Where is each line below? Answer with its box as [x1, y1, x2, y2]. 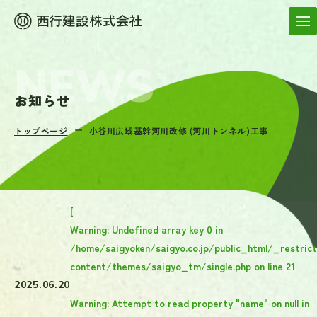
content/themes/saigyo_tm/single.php [70, 258, 251, 273]
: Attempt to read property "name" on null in [107, 295, 309, 310]
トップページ [14, 125, 68, 137]
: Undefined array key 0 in [107, 221, 223, 236]
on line [251, 258, 286, 273]
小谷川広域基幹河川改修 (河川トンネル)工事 [88, 125, 268, 137]
